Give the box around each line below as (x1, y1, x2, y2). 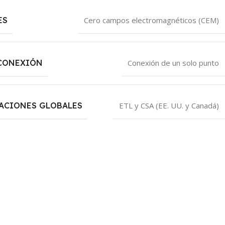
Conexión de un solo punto (127, 57, 219, 68)
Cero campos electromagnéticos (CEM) (83, 15, 219, 25)
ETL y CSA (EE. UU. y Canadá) (119, 100, 219, 110)
